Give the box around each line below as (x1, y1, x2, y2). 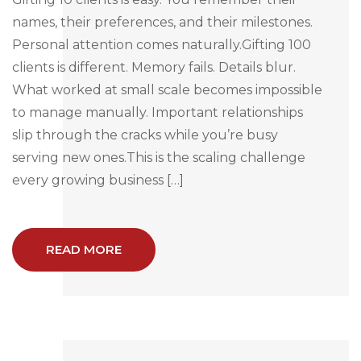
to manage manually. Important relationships (12, 104, 303, 120)
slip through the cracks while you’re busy (12, 127, 278, 143)
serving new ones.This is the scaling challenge (12, 149, 305, 165)
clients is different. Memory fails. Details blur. (12, 59, 296, 75)
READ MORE (46, 241, 122, 257)
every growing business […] (12, 172, 184, 188)
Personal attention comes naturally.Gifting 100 (12, 36, 311, 52)
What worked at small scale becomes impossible (12, 81, 322, 98)
